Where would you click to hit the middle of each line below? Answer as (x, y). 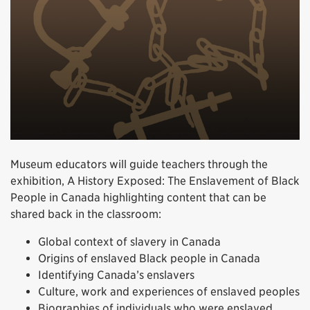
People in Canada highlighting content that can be (138, 198)
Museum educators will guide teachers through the (139, 165)
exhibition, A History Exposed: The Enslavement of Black (155, 181)
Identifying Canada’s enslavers (116, 275)
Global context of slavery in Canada (129, 242)
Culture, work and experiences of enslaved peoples (169, 292)
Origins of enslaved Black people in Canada (149, 259)
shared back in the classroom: (86, 215)
